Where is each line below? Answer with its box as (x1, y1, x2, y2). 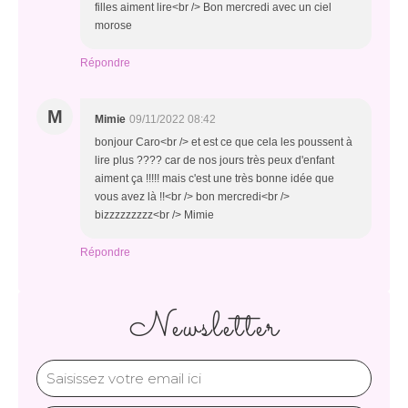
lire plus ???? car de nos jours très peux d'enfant (95, 154, 334, 167)
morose (95, 19, 132, 32)
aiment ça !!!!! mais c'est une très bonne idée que (95, 172, 334, 185)
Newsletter (128, 301, 280, 354)
